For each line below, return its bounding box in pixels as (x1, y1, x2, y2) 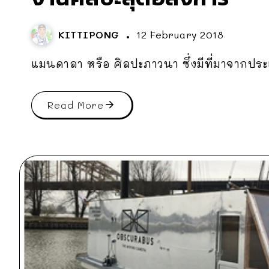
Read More (47, 98, 104, 112)
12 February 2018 (136, 28, 223, 41)
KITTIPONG (58, 28, 123, 41)
